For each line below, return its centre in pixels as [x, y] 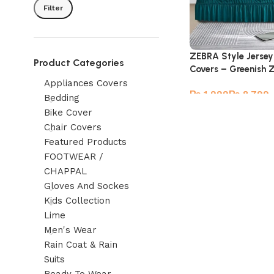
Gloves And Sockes [87, 186]
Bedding [62, 98]
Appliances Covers [86, 83]
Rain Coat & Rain [81, 245]
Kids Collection [77, 201]
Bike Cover [68, 113]
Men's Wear [70, 230]
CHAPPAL [65, 171]
